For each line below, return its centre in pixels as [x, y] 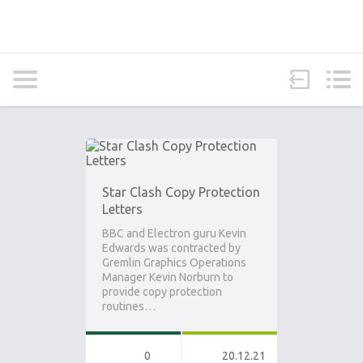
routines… [129, 306]
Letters [122, 209]
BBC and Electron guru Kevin [174, 233]
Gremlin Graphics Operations [174, 263]
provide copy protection [162, 292]
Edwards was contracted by [171, 248]
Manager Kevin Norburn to [168, 277]
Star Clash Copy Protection [181, 192]
